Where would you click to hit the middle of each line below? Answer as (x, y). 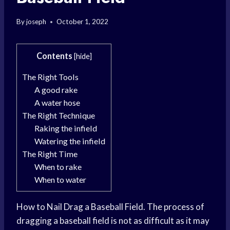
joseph (36, 22)
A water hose (57, 103)
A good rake (56, 90)
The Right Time (50, 154)
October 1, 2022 (83, 22)
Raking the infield (66, 128)
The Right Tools (50, 77)
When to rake (58, 167)
